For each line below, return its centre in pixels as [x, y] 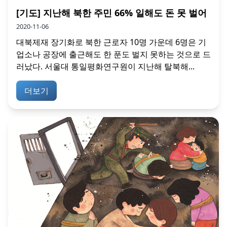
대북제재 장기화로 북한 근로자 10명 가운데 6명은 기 [111, 42]
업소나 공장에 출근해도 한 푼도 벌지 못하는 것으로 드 [113, 54]
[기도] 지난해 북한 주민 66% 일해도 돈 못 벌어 [111, 13]
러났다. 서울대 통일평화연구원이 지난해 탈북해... [105, 67]
